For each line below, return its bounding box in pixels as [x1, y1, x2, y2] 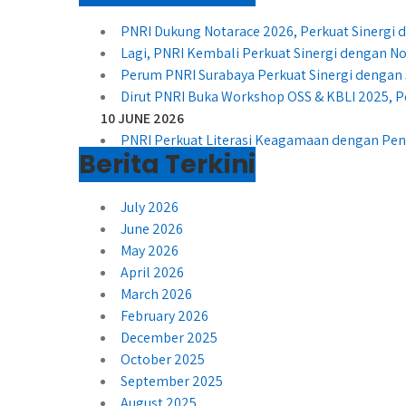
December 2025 [121, 327, 217, 347]
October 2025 [121, 349, 205, 369]
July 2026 [121, 197, 179, 217]
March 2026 [121, 284, 192, 304]
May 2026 [121, 240, 179, 260]
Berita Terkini [79, 146, 256, 182]
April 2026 [121, 262, 184, 282]
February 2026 [121, 305, 208, 325]
